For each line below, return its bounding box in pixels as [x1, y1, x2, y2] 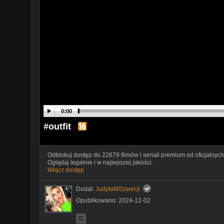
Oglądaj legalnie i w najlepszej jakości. [47, 158, 153, 166]
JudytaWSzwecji [95, 185, 140, 192]
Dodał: [76, 185, 95, 192]
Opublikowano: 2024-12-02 [76, 196, 150, 204]
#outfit [43, 121, 71, 131]
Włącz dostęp [47, 166, 84, 173]
